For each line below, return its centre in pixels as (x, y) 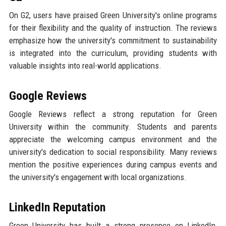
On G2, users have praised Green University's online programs (113, 15)
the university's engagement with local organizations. (98, 177)
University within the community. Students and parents (113, 126)
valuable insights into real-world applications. (85, 65)
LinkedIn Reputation (57, 207)
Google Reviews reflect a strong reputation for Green (113, 114)
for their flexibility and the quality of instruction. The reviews (113, 27)
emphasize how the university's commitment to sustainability (113, 40)
